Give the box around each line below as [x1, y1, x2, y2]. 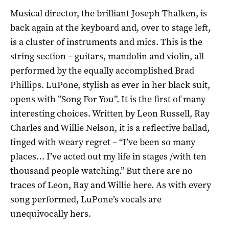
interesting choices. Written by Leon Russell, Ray [10, 107, 210, 120]
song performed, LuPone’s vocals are [10, 193, 162, 205]
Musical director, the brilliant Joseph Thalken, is [10, 7, 207, 19]
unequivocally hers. [10, 207, 91, 220]
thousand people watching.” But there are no [10, 164, 193, 177]
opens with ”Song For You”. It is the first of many [10, 93, 205, 105]
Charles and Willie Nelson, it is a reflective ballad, [10, 121, 210, 134]
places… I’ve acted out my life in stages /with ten [10, 150, 207, 163]
